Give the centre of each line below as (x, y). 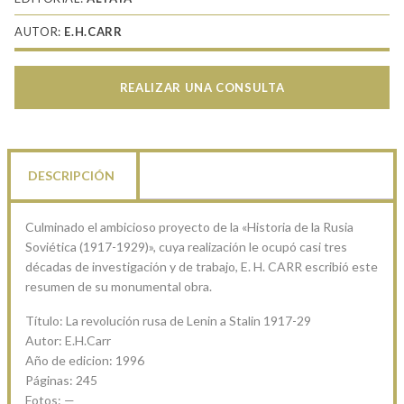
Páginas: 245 (61, 380)
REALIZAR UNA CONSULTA (202, 87)
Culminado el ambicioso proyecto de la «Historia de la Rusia (189, 226)
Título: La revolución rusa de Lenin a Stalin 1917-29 (168, 320)
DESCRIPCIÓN (71, 175)
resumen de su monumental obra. (119, 286)
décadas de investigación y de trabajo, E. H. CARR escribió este (202, 266)
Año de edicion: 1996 (85, 360)
